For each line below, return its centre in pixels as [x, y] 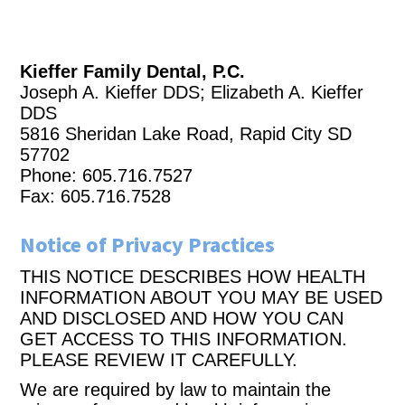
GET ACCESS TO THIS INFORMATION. [184, 339]
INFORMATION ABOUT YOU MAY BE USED [202, 297]
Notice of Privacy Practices [148, 245]
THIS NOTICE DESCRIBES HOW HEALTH [193, 277]
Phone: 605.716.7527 [107, 175]
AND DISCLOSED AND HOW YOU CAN [182, 318]
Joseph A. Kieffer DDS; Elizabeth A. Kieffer [192, 92]
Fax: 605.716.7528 [96, 196]
